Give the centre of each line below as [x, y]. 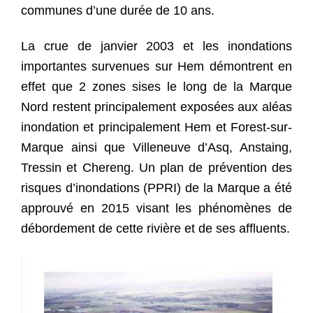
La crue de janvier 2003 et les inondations [156, 46]
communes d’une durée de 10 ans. [118, 10]
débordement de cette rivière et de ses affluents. [155, 229]
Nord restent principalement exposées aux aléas [156, 107]
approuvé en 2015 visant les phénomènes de [156, 209]
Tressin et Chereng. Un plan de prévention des [156, 168]
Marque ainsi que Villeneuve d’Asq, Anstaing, [156, 148]
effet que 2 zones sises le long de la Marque [156, 87]
